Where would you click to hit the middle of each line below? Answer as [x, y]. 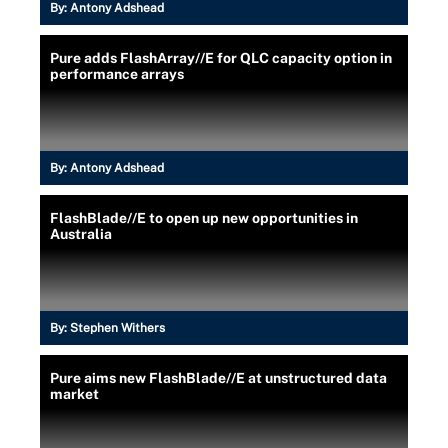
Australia [81, 234]
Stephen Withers [117, 328]
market [74, 394]
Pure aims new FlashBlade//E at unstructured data [218, 378]
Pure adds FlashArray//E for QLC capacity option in [221, 58]
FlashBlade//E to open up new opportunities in [204, 218]
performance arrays [117, 74]
